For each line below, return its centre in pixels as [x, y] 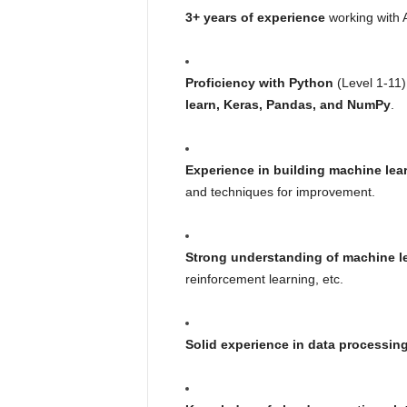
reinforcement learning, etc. [264, 279]
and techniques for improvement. [280, 192]
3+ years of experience [255, 17]
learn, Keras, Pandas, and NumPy [288, 104]
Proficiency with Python [259, 83]
